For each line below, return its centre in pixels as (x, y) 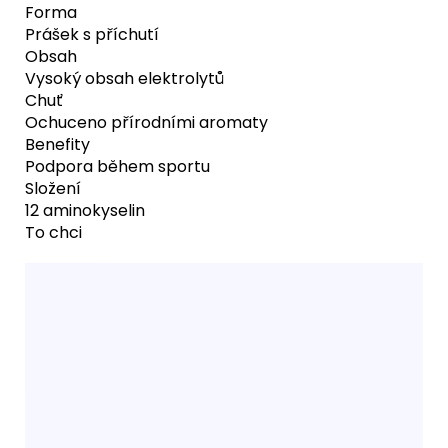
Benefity (57, 144)
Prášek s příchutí (92, 34)
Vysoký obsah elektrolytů (124, 78)
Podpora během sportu (117, 166)
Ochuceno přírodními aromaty (146, 122)
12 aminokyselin (85, 210)
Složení (53, 188)
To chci (53, 232)
